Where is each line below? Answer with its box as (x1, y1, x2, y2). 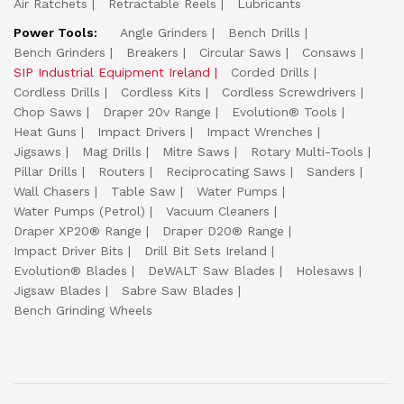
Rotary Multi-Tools (251, 144, 363, 160)
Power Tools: (14, 25, 97, 41)
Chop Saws (14, 105, 82, 120)
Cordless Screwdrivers (222, 85, 356, 100)
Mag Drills (82, 144, 142, 160)
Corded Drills (231, 65, 309, 80)
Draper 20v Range (103, 105, 211, 120)
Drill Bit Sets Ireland (144, 243, 267, 259)
